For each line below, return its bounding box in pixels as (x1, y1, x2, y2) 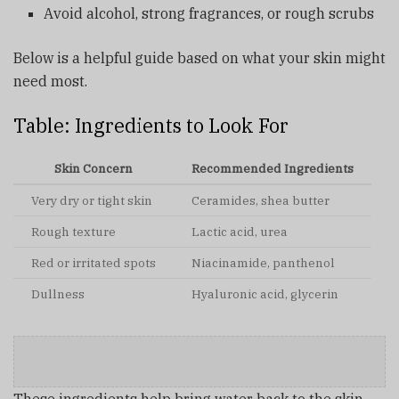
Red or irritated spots (31, 254, 156, 271)
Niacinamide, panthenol (191, 254, 335, 271)
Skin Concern (54, 159, 133, 176)
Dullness (31, 285, 85, 302)
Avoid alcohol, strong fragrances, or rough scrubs (44, 4, 375, 23)
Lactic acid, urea (191, 223, 288, 240)
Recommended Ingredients (191, 159, 354, 176)
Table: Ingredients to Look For (13, 112, 289, 138)
